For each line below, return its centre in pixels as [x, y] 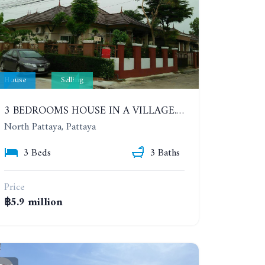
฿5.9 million [33, 203]
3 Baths [164, 153]
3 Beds [37, 153]
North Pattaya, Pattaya [50, 127]
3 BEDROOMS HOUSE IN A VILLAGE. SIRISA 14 [180, 112]
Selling [72, 80]
